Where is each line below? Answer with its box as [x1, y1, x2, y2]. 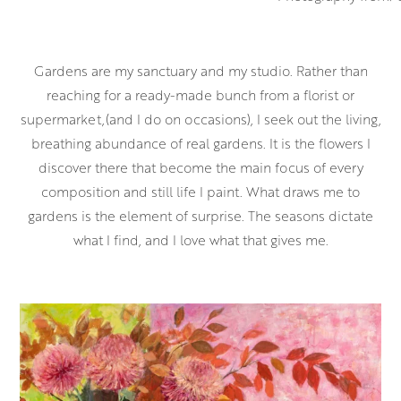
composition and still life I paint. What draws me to [41, 183, 360, 201]
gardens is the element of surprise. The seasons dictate [28, 207, 373, 226]
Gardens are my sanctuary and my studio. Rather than [33, 62, 368, 81]
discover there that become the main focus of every [38, 158, 363, 177]
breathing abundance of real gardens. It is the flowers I [30, 134, 371, 153]
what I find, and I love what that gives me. [73, 231, 328, 250]
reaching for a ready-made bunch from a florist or [47, 86, 354, 105]
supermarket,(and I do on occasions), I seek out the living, [20, 110, 381, 129]
